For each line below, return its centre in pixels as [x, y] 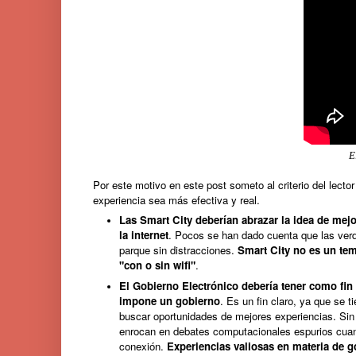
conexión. [143, 346]
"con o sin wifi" [157, 265]
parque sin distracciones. [178, 250]
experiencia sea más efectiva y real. [178, 199]
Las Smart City [156, 220]
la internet [144, 235]
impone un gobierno [170, 300]
